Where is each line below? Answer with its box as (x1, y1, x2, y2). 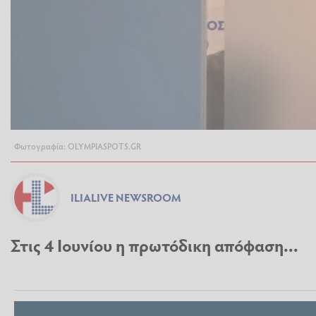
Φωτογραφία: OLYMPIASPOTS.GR (14, 140, 141, 152)
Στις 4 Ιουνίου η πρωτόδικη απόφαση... (11, 233, 298, 257)
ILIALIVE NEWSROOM (71, 190, 181, 205)
